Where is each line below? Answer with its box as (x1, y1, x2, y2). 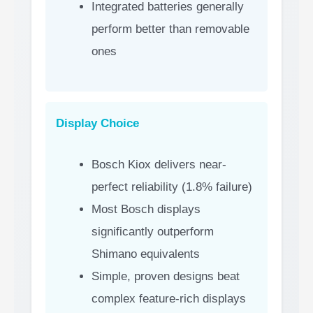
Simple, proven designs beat (92, 269, 240, 283)
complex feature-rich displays (92, 291, 246, 305)
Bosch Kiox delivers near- (92, 157, 226, 171)
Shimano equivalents (92, 247, 200, 261)
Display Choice (56, 116, 139, 130)
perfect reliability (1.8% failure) (92, 180, 252, 194)
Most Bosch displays (92, 202, 201, 216)
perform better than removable (92, 22, 249, 36)
